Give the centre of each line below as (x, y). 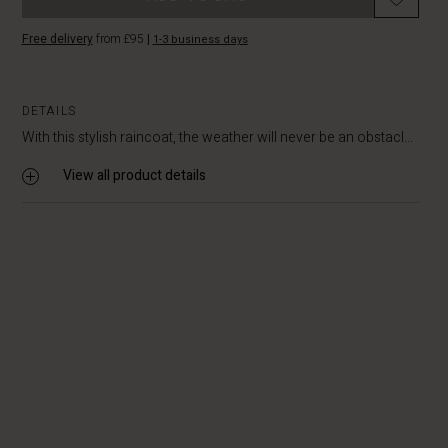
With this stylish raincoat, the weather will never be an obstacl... (217, 137)
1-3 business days (200, 39)
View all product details (134, 175)
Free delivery (57, 39)
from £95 (119, 39)
